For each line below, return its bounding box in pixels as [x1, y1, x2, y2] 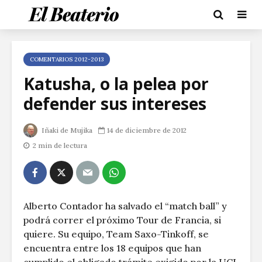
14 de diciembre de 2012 [107, 126, 187, 135]
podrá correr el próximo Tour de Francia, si [23, 214, 221, 226]
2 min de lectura [33, 141, 87, 150]
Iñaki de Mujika [40, 126, 92, 135]
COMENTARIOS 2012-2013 [30, 56, 104, 63]
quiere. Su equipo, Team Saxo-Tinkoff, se [23, 228, 209, 240]
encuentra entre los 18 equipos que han [23, 242, 201, 254]
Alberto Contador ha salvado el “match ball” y [23, 200, 227, 212]
